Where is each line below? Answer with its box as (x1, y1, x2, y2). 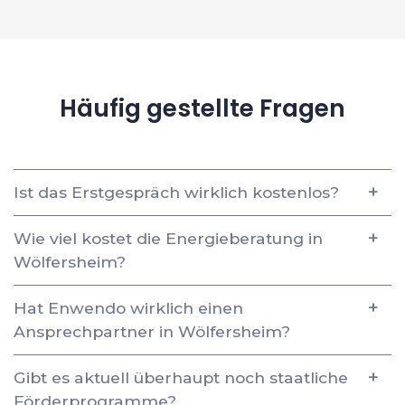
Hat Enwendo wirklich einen (14, 297, 243, 317)
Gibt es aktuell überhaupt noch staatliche (14, 367, 348, 387)
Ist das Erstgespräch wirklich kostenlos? (14, 182, 339, 202)
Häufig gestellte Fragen (60, 90, 345, 125)
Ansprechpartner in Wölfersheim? (14, 321, 290, 341)
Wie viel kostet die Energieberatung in (14, 228, 323, 248)
